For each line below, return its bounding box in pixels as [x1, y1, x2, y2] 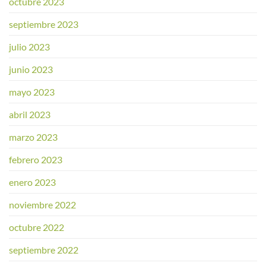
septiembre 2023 [9, 18, 78, 30]
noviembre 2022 [9, 198, 76, 210]
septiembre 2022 [9, 243, 78, 255]
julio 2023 [9, 40, 50, 52]
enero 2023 [9, 176, 56, 188]
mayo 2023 [9, 85, 55, 97]
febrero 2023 [9, 153, 62, 165]
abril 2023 [9, 108, 50, 120]
